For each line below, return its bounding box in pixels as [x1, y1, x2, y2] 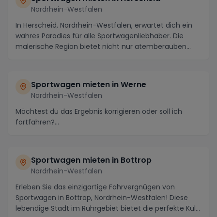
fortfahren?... [15, 117, 59, 127]
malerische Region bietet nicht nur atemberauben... [15, 42, 191, 51]
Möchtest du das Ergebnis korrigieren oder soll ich [15, 107, 182, 116]
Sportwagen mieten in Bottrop [31, 155, 152, 166]
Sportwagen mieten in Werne [31, 79, 146, 90]
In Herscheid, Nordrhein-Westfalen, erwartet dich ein [15, 20, 192, 30]
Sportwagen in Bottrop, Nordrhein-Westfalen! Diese [15, 193, 188, 202]
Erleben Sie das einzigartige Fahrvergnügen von [15, 182, 175, 192]
